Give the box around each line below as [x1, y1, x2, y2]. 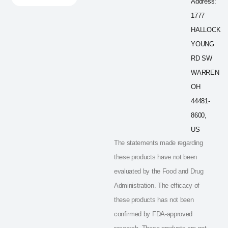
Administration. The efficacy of [114, 181, 200, 189]
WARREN [191, 68, 219, 76]
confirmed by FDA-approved [114, 210, 192, 218]
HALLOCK [191, 25, 221, 34]
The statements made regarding [114, 138, 203, 147]
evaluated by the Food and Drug [114, 167, 204, 175]
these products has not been [114, 195, 194, 204]
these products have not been [114, 153, 197, 161]
